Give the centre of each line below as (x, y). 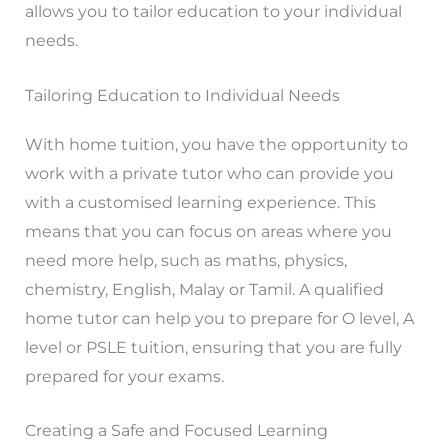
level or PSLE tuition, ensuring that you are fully (213, 347)
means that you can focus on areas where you (208, 231)
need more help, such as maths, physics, (185, 260)
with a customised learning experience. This (200, 202)
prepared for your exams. (124, 376)
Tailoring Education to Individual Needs (182, 95)
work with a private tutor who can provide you (209, 173)
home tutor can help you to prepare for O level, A (219, 318)
